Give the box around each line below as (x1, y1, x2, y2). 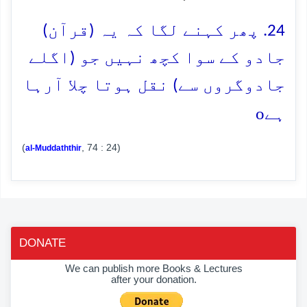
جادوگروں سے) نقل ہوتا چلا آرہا (23, 77, 285, 95)
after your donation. (110, 273, 197, 285)
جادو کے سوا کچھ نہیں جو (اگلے (29, 49, 285, 67)
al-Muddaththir (25, 143, 82, 153)
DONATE (19, 236, 66, 249)
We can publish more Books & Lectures (64, 262, 243, 274)
